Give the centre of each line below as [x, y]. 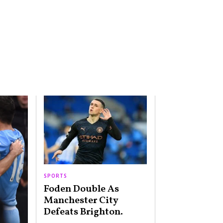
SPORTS [55, 175]
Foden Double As [81, 189]
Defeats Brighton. [83, 212]
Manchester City [81, 200]
